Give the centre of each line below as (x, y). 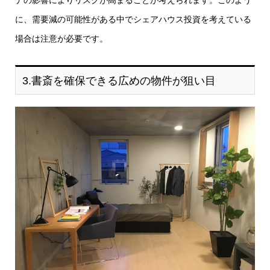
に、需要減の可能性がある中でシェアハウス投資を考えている (133, 20)
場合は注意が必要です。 (61, 39)
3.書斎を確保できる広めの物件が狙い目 (119, 81)
